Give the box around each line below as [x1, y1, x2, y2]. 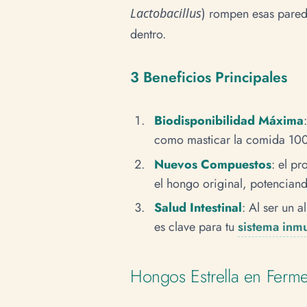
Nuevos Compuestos [153, 155, 271, 173]
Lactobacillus [130, 5, 201, 22]
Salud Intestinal [153, 198, 242, 217]
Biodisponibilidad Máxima [153, 112, 304, 130]
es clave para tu [153, 217, 238, 236]
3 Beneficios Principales [130, 66, 287, 88]
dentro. [130, 25, 166, 44]
